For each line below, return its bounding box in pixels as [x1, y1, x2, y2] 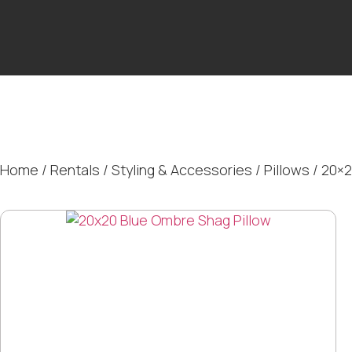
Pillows [264, 159, 310, 179]
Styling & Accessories [112, 159, 252, 179]
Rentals [50, 159, 100, 179]
